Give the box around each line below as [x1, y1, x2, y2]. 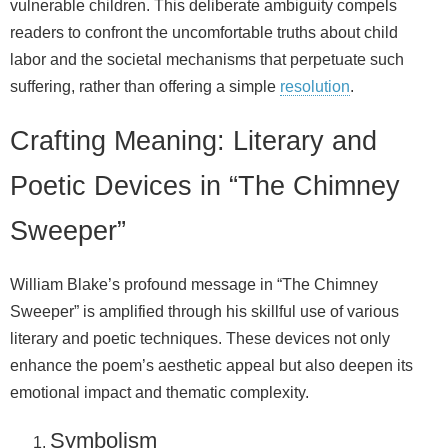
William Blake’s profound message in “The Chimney [10, 276, 378, 294]
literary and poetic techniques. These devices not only [10, 330, 390, 348]
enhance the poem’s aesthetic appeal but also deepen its [10, 357, 413, 375]
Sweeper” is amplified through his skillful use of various [10, 303, 399, 321]
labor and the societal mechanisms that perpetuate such [10, 50, 404, 68]
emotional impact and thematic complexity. [10, 384, 309, 402]
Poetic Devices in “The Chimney [10, 170, 400, 202]
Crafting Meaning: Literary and [10, 125, 377, 157]
